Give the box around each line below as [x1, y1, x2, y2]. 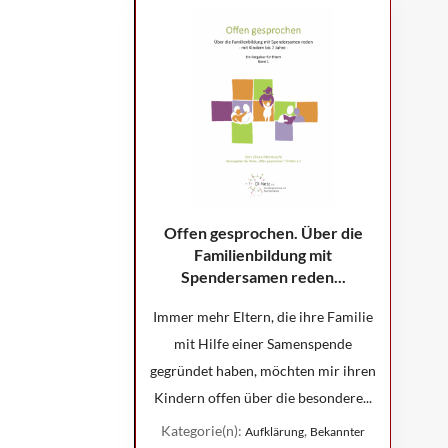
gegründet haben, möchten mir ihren [150, 361, 377, 379]
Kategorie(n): [161, 421, 246, 439]
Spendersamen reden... [180, 266, 346, 286]
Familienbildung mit [194, 244, 333, 264]
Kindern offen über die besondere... [154, 388, 373, 406]
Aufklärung [245, 423, 305, 439]
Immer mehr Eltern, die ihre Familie [153, 307, 374, 325]
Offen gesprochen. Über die [163, 222, 363, 242]
